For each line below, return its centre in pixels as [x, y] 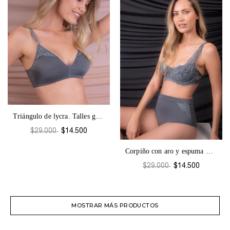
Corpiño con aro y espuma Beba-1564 [209, 151]
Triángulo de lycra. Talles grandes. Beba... [99, 117]
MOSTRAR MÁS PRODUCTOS [115, 206]
